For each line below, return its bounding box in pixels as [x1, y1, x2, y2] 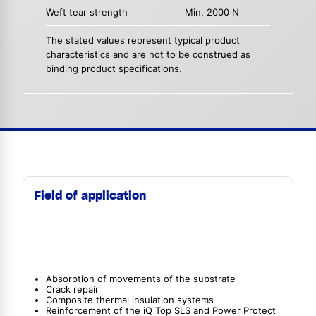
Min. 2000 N [185, 7, 240, 18]
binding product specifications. [46, 63, 182, 74]
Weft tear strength [46, 7, 128, 18]
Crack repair [46, 284, 99, 296]
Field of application [35, 188, 146, 202]
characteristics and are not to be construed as [46, 49, 250, 60]
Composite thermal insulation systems [46, 295, 214, 306]
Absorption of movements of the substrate [46, 274, 236, 285]
